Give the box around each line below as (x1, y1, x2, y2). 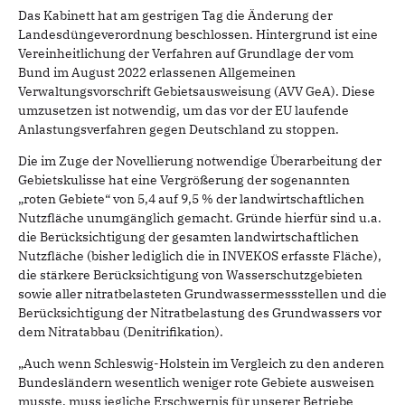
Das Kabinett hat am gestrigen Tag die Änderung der (18, 6, 333, 24)
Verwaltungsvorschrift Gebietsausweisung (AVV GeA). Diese (18, 82, 375, 99)
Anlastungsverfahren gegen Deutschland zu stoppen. (18, 120, 339, 137)
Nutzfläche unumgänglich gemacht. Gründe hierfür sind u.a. (18, 209, 381, 226)
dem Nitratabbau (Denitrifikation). (18, 323, 223, 340)
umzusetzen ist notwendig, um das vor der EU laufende (18, 101, 349, 118)
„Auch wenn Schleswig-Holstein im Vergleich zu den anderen (18, 354, 384, 372)
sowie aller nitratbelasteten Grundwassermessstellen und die (18, 285, 387, 302)
